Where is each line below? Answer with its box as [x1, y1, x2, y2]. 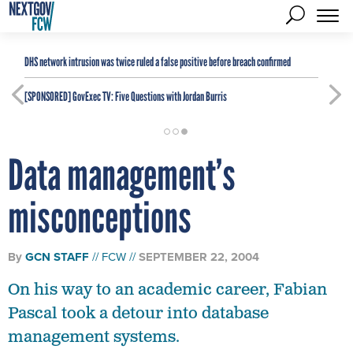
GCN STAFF [25, 248, 89, 266]
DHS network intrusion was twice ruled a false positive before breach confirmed [24, 54, 291, 69]
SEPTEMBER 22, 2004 [139, 248, 259, 266]
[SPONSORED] [24, 89, 71, 104]
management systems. [8, 327, 180, 347]
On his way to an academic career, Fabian [8, 280, 327, 300]
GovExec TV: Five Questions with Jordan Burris [71, 89, 227, 104]
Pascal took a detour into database [8, 303, 269, 324]
